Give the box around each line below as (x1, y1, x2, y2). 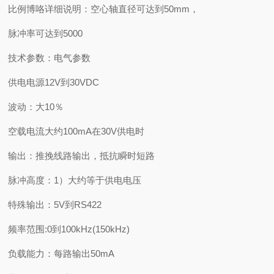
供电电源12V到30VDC (8, 77, 100, 87)
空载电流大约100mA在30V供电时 (8, 126, 145, 136)
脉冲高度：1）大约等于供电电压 (8, 175, 142, 185)
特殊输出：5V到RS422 (8, 199, 102, 210)
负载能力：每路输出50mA (8, 248, 115, 259)
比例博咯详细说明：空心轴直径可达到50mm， (8, 4, 199, 14)
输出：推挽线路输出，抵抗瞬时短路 (8, 150, 155, 161)
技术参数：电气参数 (8, 53, 91, 63)
